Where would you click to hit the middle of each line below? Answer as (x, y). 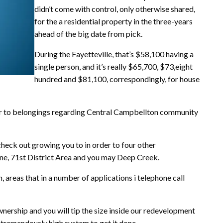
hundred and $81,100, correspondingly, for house (117, 79)
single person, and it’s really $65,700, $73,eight (113, 66)
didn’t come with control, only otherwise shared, (115, 8)
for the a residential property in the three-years (113, 21)
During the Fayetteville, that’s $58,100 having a (114, 54)
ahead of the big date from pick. (88, 33)
